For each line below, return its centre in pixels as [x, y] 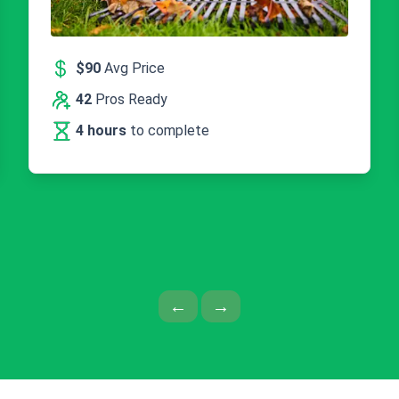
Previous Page [243, 305]
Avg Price [133, 68]
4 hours [103, 130]
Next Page [271, 305]
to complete [170, 130]
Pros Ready [130, 99]
